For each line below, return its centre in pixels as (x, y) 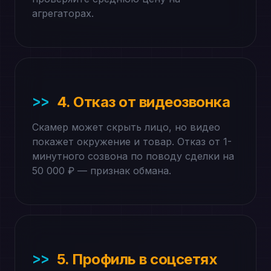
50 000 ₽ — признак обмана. (102, 171)
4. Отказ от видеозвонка (143, 102)
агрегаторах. (63, 13)
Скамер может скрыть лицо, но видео (126, 127)
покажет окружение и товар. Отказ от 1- (132, 142)
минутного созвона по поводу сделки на (133, 156)
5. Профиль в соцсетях (137, 259)
